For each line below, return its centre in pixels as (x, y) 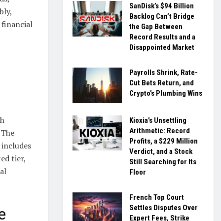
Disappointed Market (162, 47)
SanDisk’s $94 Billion (162, 6)
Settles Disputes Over (164, 207)
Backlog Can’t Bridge (162, 16)
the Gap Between (156, 27)
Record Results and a (162, 37)
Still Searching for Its (163, 162)
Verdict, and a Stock (161, 151)
